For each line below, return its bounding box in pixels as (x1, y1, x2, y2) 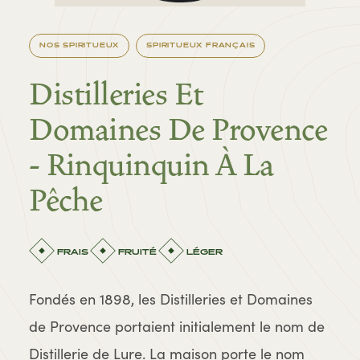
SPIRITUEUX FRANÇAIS (146, 41, 256, 50)
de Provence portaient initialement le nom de (29, 316, 325, 336)
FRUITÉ (118, 246, 157, 258)
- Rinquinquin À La (29, 145, 273, 185)
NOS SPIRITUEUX (39, 41, 120, 50)
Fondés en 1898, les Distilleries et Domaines (29, 288, 313, 309)
